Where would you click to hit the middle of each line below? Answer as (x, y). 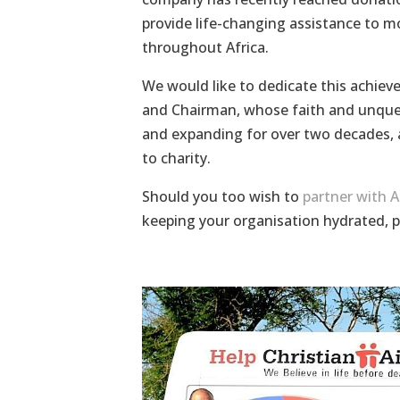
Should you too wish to (222, 197)
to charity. (176, 158)
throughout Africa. (205, 48)
